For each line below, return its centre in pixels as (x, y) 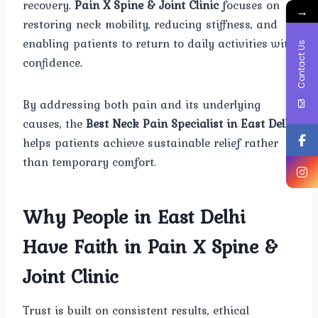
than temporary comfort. (89, 161)
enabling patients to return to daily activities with (159, 43)
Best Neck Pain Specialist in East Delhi (191, 123)
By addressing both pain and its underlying (142, 104)
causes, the (54, 123)
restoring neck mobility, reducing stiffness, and (150, 24)
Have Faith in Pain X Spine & (150, 246)
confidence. (53, 62)
